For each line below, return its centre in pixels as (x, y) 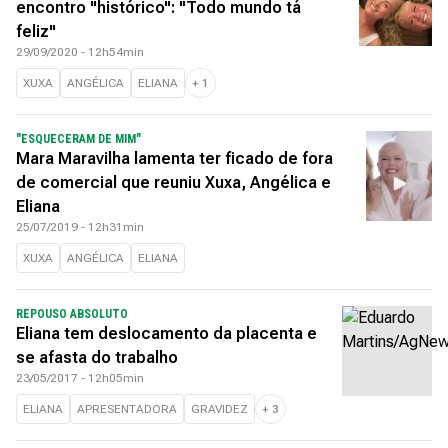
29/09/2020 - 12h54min (80, 52)
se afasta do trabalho (97, 357)
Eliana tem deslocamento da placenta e (166, 333)
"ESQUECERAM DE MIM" (78, 139)
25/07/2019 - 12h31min (80, 227)
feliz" (36, 31)
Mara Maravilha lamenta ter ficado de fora (174, 158)
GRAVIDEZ (219, 409)
